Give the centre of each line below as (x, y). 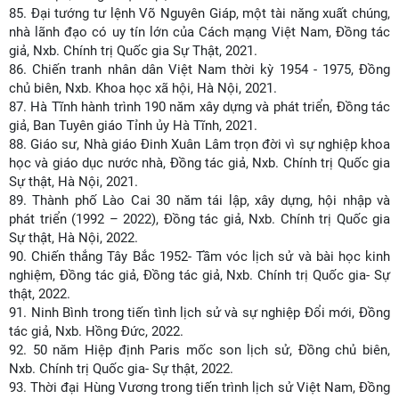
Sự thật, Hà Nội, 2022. (73, 238)
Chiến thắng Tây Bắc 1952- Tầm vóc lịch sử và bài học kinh (211, 256)
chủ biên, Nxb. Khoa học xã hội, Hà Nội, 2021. (143, 88)
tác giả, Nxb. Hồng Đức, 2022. (96, 331)
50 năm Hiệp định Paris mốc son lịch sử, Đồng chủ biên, (212, 350)
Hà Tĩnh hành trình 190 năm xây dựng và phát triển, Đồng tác (211, 107)
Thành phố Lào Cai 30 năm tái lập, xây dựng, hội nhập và (212, 200)
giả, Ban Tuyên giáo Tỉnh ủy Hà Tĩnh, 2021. (133, 126)
